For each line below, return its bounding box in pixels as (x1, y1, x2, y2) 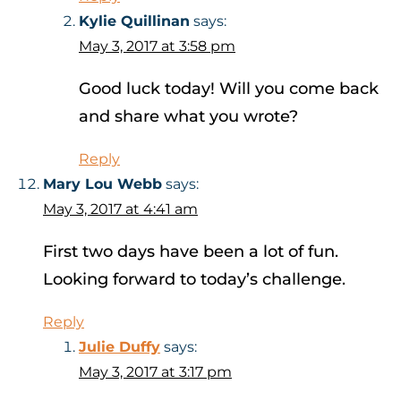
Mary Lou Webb (43, 175, 162, 193)
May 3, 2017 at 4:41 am (43, 200, 198, 218)
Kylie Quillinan (79, 13, 190, 30)
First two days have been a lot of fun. (43, 242, 338, 262)
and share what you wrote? (79, 107, 298, 127)
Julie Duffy (79, 338, 160, 356)
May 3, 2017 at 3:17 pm (79, 363, 232, 381)
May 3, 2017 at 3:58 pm (79, 38, 235, 55)
